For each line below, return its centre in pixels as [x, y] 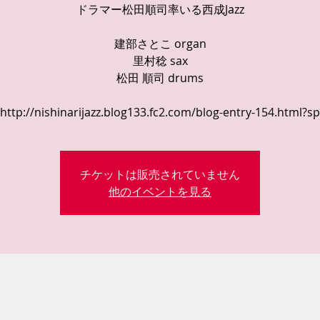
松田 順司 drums [160, 78]
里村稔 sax [160, 61]
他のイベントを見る [160, 191]
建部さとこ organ [160, 44]
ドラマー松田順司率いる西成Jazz [160, 9]
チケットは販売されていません [160, 174]
